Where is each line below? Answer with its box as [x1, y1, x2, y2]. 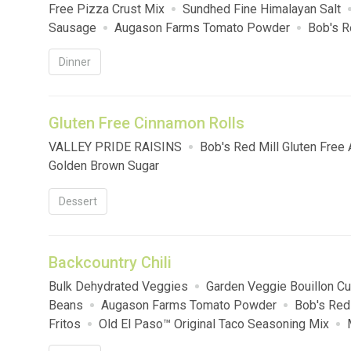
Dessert [59, 195, 97, 208]
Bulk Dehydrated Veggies [49, 279, 188, 295]
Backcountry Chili [49, 253, 172, 273]
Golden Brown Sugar [49, 158, 159, 174]
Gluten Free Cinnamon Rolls [49, 114, 244, 133]
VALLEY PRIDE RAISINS [49, 139, 182, 155]
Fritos [49, 317, 81, 332]
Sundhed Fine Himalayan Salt [183, 2, 341, 17]
